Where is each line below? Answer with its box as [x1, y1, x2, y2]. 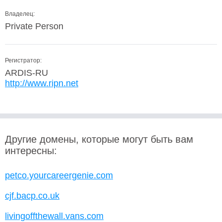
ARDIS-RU [5, 68, 48, 78]
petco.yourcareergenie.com [5, 170, 113, 180]
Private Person [5, 21, 63, 31]
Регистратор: [5, 57, 42, 64]
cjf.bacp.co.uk [5, 191, 59, 201]
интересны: [5, 145, 57, 156]
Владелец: [5, 10, 35, 17]
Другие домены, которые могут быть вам [5, 134, 193, 145]
